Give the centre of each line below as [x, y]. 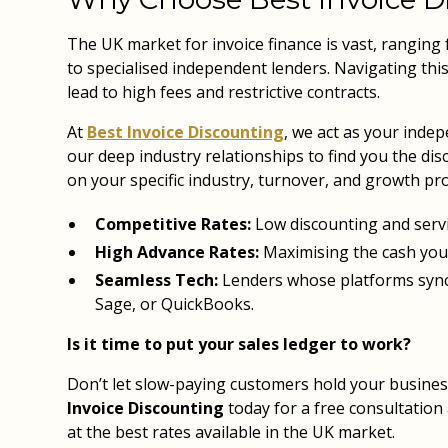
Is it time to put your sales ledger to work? [239, 344]
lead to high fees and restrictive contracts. [224, 92]
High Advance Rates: [177, 252]
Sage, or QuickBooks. [175, 304]
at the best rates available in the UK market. [231, 432]
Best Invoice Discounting [186, 132]
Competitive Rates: [173, 224]
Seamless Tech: [157, 280]
